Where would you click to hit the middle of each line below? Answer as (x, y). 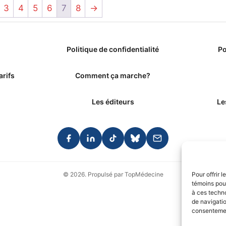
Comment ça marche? (113, 76)
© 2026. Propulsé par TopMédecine (113, 174)
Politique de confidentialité (113, 49)
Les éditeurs (113, 102)
